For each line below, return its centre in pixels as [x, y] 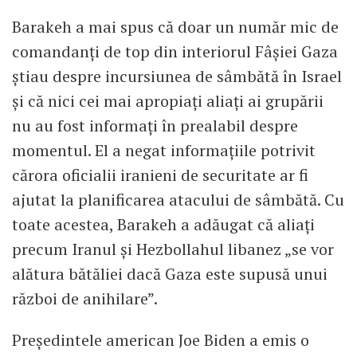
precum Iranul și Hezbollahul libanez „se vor [173, 249]
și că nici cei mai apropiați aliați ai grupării [168, 101]
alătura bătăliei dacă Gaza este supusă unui [170, 274]
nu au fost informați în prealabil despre [155, 126]
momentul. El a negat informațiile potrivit [164, 151]
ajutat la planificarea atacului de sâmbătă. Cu [178, 200]
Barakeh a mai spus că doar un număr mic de [175, 27]
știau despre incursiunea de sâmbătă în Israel [177, 76]
